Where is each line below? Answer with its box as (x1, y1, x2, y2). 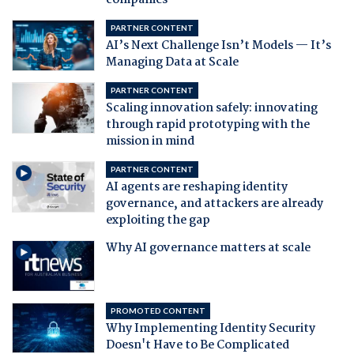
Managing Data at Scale (105, 53, 239, 73)
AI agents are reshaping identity (105, 178, 288, 198)
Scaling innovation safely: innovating (105, 99, 318, 119)
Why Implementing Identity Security (105, 318, 315, 338)
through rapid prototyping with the (105, 115, 310, 135)
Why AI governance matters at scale (105, 239, 311, 258)
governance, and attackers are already (105, 194, 323, 214)
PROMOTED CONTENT (110, 305, 205, 315)
